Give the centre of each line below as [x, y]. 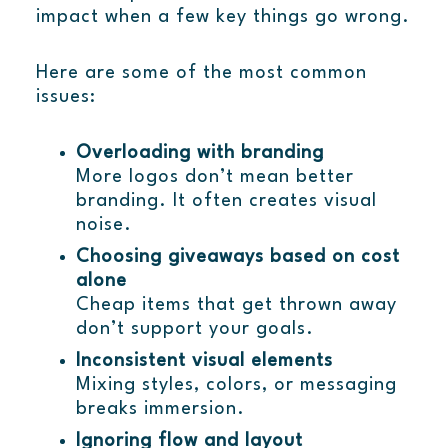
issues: [65, 97]
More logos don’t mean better [214, 177]
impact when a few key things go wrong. [222, 17]
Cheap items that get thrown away [236, 305]
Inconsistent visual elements [204, 361]
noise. [103, 225]
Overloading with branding [199, 153]
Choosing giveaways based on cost [237, 257]
